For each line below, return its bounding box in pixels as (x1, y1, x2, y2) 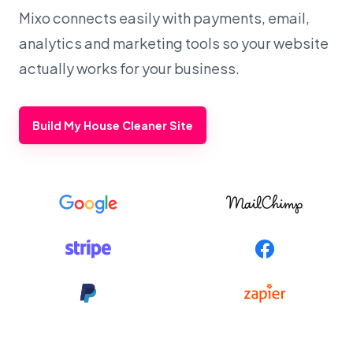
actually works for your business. (19, 58, 240, 77)
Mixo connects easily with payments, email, (19, 8, 310, 27)
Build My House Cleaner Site (32, 117, 194, 132)
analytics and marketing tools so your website (19, 33, 329, 52)
